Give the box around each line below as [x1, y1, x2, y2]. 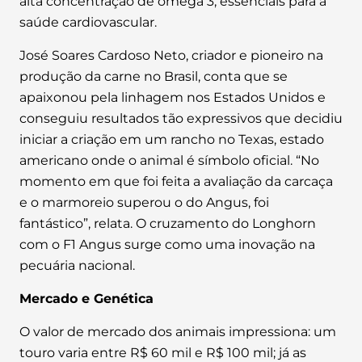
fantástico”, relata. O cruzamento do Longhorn [19, 216, 316, 231]
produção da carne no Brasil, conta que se [19, 69, 288, 84]
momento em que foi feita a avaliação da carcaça [19, 174, 333, 189]
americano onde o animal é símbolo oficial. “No [19, 153, 319, 168]
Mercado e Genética [19, 291, 154, 306]
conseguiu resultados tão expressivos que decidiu [19, 111, 343, 126]
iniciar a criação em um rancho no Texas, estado [19, 132, 324, 147]
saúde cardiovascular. [19, 15, 157, 30]
